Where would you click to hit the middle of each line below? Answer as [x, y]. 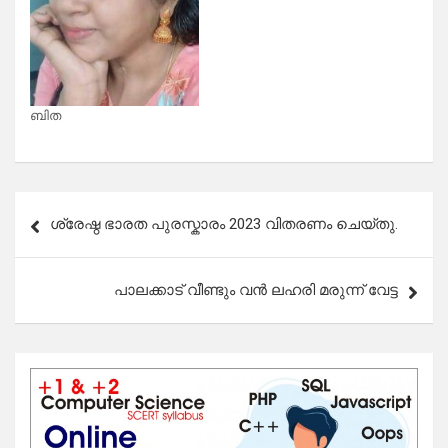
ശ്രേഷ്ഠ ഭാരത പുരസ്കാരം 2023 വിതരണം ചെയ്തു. [224, 224]
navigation [72, 239]
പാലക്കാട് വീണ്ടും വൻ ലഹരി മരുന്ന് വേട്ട [256, 290]
